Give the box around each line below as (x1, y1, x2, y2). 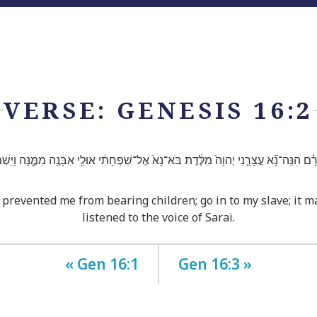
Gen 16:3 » (178, 253, 252, 274)
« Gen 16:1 (65, 253, 139, 274)
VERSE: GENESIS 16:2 (4, 94, 313, 127)
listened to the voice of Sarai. (82, 209, 235, 225)
